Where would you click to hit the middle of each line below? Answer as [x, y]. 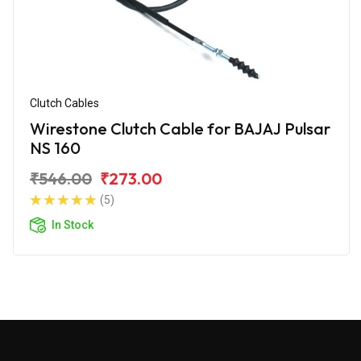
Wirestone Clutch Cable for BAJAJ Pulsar [180, 128]
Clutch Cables [64, 103]
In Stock [73, 224]
